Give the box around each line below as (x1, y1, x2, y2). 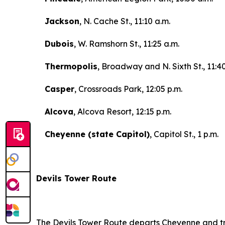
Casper (42, 84, 74, 94)
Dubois (42, 39, 74, 49)
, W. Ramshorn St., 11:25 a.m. (74, 39, 179, 49)
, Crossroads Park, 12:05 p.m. (74, 84, 182, 94)
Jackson (42, 16, 79, 27)
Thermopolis (42, 61, 97, 72)
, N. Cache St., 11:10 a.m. (79, 16, 170, 27)
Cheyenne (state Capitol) (42, 129, 150, 140)
